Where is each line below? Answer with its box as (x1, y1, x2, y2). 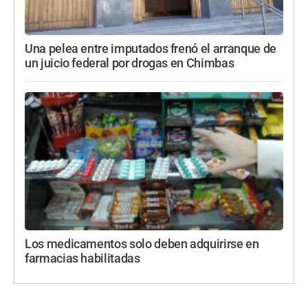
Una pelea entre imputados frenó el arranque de (25, 41, 276, 56)
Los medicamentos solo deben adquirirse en (25, 236, 259, 251)
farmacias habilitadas (25, 251, 140, 265)
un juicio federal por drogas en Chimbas (25, 56, 234, 70)
